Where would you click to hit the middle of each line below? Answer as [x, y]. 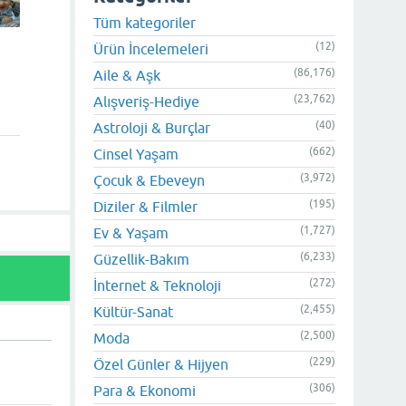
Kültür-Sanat [133, 312]
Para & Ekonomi [145, 391]
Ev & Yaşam [131, 233]
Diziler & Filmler [145, 207]
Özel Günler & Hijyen [161, 364]
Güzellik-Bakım [141, 259]
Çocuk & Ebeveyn [149, 180]
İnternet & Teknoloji [157, 285]
